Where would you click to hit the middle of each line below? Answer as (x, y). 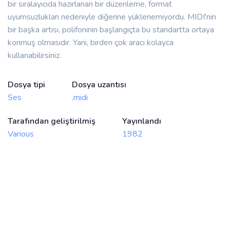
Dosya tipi (26, 85)
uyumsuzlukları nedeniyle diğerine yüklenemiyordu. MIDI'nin (112, 17)
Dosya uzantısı (99, 85)
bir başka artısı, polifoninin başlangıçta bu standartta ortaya (111, 30)
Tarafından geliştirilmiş (52, 121)
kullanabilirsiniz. (34, 56)
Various (21, 134)
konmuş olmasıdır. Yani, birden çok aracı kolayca (91, 43)
